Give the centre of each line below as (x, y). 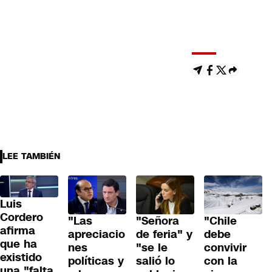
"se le (152, 248)
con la (221, 261)
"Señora (158, 221)
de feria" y (164, 235)
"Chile (220, 221)
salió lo (155, 261)
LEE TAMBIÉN (31, 157)
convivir (225, 248)
